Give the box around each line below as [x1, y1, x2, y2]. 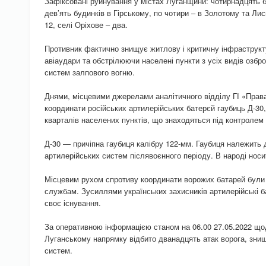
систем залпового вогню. [45, 66, 135, 78]
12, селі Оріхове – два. [45, 19, 128, 30]
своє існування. [45, 197, 101, 208]
